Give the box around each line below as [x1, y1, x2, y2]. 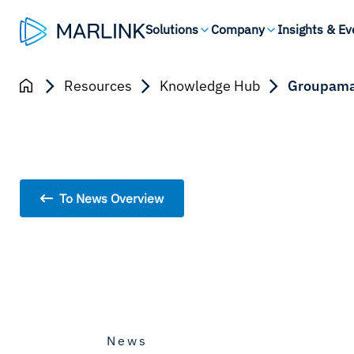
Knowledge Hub [160, 77, 260, 95]
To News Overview [59, 190, 164, 206]
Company [211, 21, 265, 37]
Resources [64, 77, 132, 95]
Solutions [145, 21, 199, 37]
